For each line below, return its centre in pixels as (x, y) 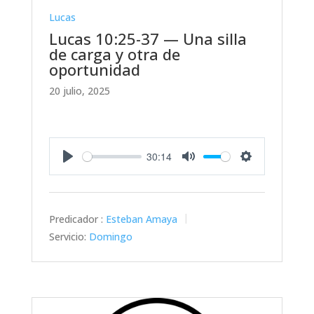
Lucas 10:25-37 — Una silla (148, 39)
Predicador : (76, 219)
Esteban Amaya (141, 219)
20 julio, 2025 (79, 91)
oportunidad (94, 70)
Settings (264, 171)
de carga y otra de (114, 54)
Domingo (110, 236)
